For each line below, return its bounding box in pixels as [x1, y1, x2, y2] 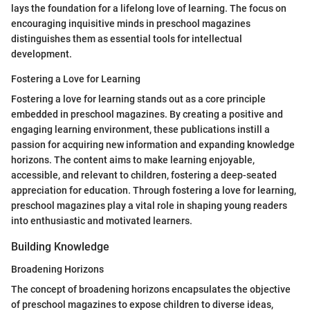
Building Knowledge [11, 240, 109, 254]
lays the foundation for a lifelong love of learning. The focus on [11, 3, 286, 15]
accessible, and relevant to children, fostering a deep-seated [11, 170, 277, 181]
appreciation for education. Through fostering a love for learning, [11, 185, 296, 197]
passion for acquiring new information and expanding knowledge [11, 139, 295, 151]
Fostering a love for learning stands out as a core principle [11, 93, 266, 105]
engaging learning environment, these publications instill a [11, 124, 270, 136]
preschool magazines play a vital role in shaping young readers [11, 200, 287, 212]
